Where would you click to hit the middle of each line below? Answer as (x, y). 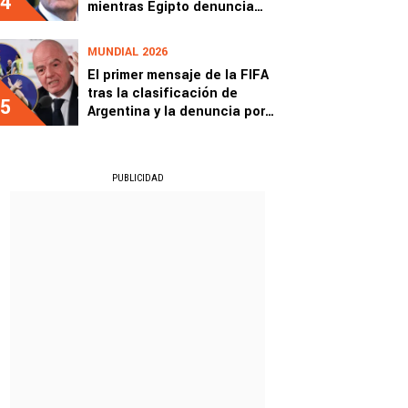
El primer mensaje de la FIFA (178, 75)
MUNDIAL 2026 (127, 52)
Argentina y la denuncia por (176, 112)
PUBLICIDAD (138, 178)
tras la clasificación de (163, 93)
